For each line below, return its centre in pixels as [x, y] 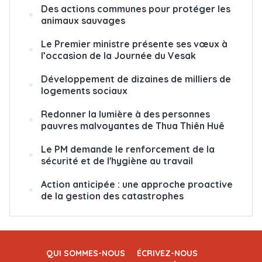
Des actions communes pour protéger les [136, 8]
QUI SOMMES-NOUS [86, 253]
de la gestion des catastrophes [112, 196]
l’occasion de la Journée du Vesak [118, 55]
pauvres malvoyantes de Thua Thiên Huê [133, 125]
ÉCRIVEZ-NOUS [167, 253]
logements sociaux [84, 90]
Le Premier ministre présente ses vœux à [134, 44]
